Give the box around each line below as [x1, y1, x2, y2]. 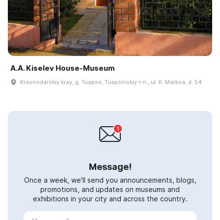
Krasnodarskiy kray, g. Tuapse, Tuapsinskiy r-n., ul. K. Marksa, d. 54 [20, 78, 202, 85]
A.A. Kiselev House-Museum [10, 63, 115, 73]
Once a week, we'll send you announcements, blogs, [24, 175, 196, 184]
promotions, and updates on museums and [40, 185, 180, 193]
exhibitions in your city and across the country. [32, 194, 188, 203]
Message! [88, 161, 132, 172]
